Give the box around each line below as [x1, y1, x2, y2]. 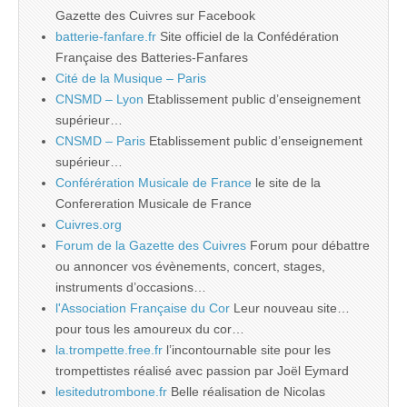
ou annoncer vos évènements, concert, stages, [55, 258, 325, 273]
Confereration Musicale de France [55, 195, 252, 211]
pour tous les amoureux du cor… [55, 321, 244, 336]
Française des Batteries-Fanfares [55, 49, 248, 65]
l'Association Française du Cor [55, 300, 230, 315]
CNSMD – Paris [55, 133, 145, 148]
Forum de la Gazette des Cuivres [55, 237, 246, 253]
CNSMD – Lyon [55, 91, 144, 106]
